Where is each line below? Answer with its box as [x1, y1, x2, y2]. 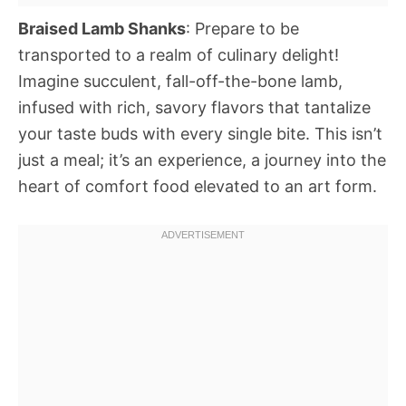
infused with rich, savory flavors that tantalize [18, 98, 371, 117]
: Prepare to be [186, 19, 299, 38]
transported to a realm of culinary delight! [18, 45, 339, 64]
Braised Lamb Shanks [18, 19, 186, 38]
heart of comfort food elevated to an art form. [18, 177, 377, 196]
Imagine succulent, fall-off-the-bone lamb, [18, 72, 343, 91]
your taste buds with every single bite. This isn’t [18, 124, 382, 143]
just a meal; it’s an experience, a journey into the [18, 150, 386, 169]
